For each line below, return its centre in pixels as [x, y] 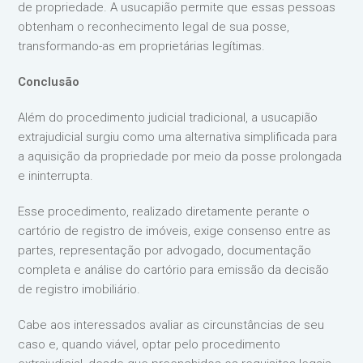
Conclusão [49, 81]
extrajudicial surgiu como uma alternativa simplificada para [178, 137]
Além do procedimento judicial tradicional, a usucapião [168, 117]
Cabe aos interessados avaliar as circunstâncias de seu [171, 325]
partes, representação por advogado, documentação [165, 250]
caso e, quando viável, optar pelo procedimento [149, 344]
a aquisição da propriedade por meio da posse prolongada [180, 156]
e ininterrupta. [56, 175]
